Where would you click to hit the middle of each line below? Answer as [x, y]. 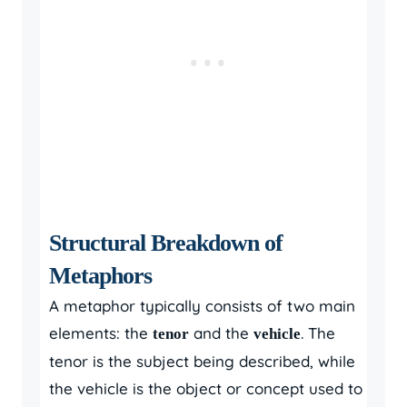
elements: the [101, 333]
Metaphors [100, 276]
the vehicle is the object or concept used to [206, 388]
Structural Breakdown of [166, 243]
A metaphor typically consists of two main [202, 306]
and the [221, 333]
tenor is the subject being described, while [202, 361]
